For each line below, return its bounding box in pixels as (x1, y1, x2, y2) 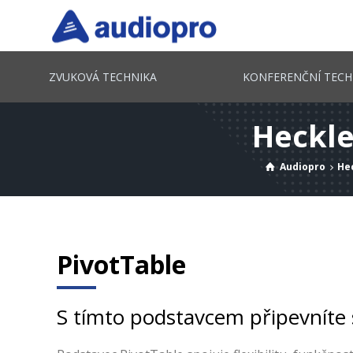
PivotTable (57, 247, 186, 281)
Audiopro (280, 160, 326, 173)
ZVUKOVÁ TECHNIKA (49, 69, 157, 84)
